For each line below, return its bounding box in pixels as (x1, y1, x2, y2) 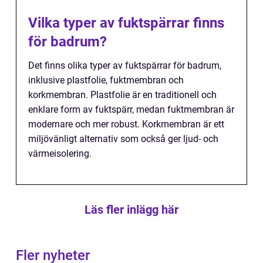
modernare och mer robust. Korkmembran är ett (28, 118, 224, 130)
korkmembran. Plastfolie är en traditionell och (28, 89, 217, 100)
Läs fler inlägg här (85, 202, 178, 217)
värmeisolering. (28, 147, 92, 159)
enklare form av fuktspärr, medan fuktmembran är (28, 103, 234, 115)
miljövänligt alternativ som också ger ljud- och (28, 133, 218, 144)
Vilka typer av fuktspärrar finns (28, 14, 224, 31)
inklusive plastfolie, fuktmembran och (28, 74, 184, 86)
